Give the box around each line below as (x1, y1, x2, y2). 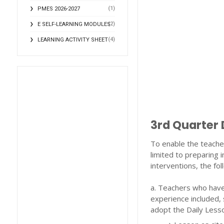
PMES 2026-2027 (37, 5, 80, 12)
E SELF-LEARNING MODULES (37, 21, 110, 27)
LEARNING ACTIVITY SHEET (37, 36, 108, 43)
